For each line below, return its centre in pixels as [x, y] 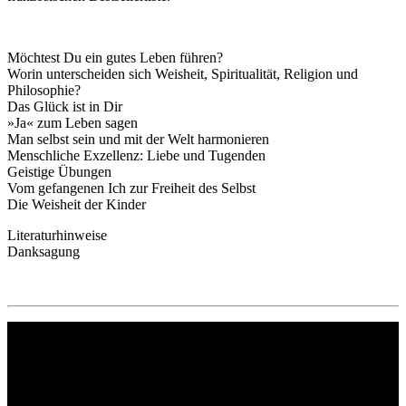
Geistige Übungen [59, 172]
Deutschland [43, 379]
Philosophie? [44, 91]
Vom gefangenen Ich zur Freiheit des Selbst [131, 188]
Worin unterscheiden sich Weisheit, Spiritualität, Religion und [183, 74]
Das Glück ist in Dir [65, 107]
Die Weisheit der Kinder [77, 205]
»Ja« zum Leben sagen [72, 123]
